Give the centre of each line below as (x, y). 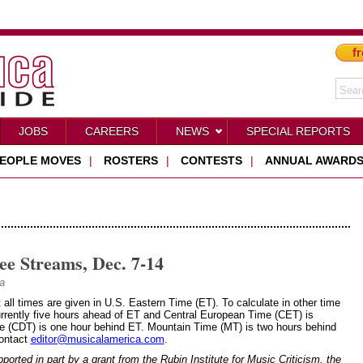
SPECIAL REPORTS (298, 131)
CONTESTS (211, 160)
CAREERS (111, 131)
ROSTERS (130, 160)
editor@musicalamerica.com (97, 339)
